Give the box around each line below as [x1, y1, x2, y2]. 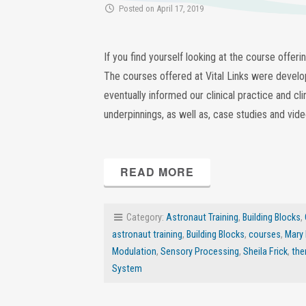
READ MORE [120, 164, 194, 180]
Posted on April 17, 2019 [115, 3, 204, 14]
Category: [124, 212, 166, 223]
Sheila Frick [243, 246, 288, 258]
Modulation [112, 246, 156, 258]
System [112, 263, 142, 275]
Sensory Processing [161, 246, 239, 258]
